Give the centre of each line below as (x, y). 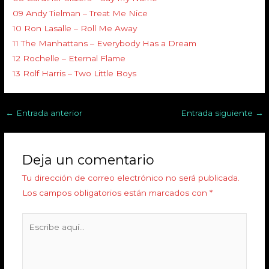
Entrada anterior (48, 113)
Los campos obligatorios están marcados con (116, 193)
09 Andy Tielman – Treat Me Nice (80, 13)
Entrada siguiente (218, 113)
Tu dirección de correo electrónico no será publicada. (131, 178)
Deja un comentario (88, 160)
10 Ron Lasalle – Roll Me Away (75, 28)
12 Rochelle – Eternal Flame (69, 58)
